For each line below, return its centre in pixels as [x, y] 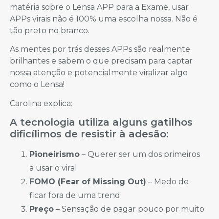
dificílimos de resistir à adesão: [89, 134]
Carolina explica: [41, 103]
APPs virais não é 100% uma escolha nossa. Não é [104, 19]
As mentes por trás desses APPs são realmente [100, 49]
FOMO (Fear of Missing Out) [88, 182]
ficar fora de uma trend [75, 196]
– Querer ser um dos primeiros [140, 154]
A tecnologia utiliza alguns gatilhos [101, 122]
